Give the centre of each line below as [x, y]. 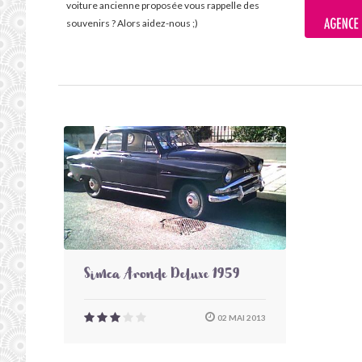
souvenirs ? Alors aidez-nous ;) [132, 23]
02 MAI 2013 [241, 317]
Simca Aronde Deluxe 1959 [162, 276]
